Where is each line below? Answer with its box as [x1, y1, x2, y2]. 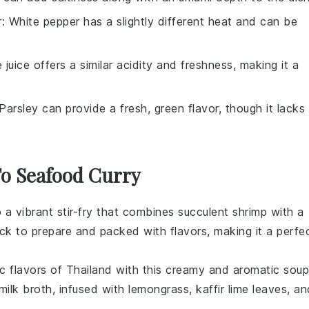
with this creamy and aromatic [112, 263, 283, 277]
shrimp [232, 205, 267, 219]
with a [267, 205, 304, 219]
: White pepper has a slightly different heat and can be [1, 14, 297, 29]
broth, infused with [19, 282, 128, 297]
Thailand [66, 263, 112, 277]
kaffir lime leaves [196, 282, 287, 297]
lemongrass [128, 282, 189, 297]
